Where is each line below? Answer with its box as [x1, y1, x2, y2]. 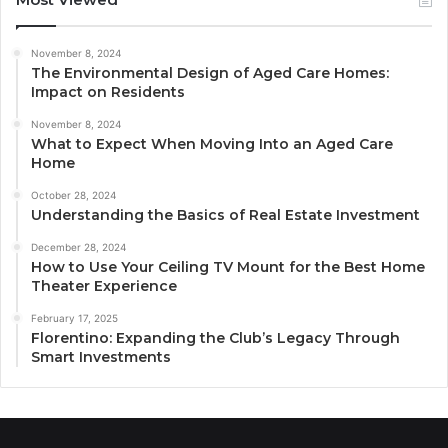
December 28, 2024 [31, 240, 126, 253]
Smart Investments [31, 347, 171, 366]
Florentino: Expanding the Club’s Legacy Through [31, 328, 400, 347]
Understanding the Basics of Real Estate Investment [31, 205, 420, 224]
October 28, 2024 [31, 188, 116, 201]
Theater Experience [31, 276, 177, 295]
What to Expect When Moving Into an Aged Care [31, 134, 393, 153]
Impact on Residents [31, 82, 185, 101]
